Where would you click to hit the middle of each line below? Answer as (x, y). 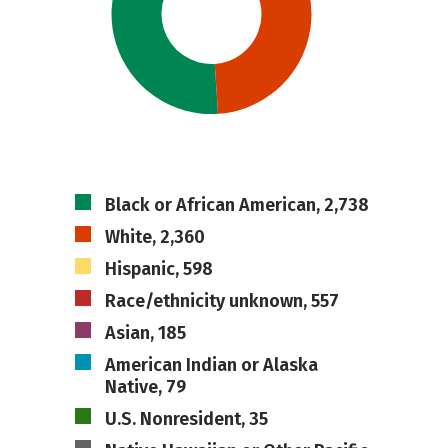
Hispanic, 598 (158, 269)
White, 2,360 (154, 237)
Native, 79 (145, 387)
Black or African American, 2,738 (236, 205)
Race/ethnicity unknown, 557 (221, 301)
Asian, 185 (145, 333)
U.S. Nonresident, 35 (186, 419)
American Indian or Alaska (211, 365)
